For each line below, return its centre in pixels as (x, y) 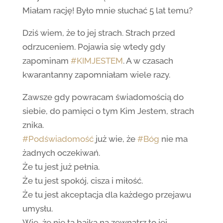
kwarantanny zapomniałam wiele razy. (96, 75)
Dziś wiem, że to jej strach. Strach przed (99, 33)
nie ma (173, 139)
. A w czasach (148, 61)
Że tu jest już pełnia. (61, 167)
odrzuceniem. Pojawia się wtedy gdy (94, 47)
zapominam (46, 61)
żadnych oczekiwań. (61, 153)
